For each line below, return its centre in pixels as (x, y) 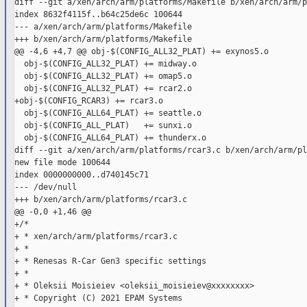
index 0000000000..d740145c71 (81, 175)
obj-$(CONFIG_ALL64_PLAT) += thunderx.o (110, 138)
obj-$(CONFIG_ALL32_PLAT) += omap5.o (103, 76)
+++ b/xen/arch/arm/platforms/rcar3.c (100, 200)
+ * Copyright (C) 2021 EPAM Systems (98, 298)
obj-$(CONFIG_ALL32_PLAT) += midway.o (105, 64)
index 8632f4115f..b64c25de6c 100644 (98, 15)
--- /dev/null (45, 187)
